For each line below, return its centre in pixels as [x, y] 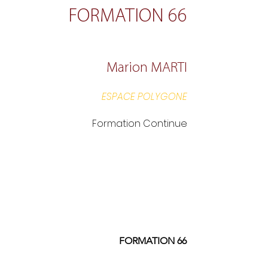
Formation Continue [140, 124]
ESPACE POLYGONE [144, 97]
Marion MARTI [147, 68]
